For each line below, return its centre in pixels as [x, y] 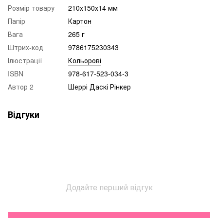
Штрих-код [26, 47]
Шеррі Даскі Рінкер [100, 86]
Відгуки [24, 114]
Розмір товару [31, 8]
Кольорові [85, 60]
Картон [80, 21]
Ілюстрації [25, 60]
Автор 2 [21, 86]
